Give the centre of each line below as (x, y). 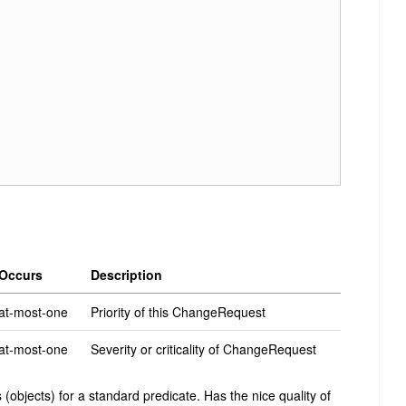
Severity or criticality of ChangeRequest (203, 349)
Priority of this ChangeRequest (178, 312)
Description (126, 275)
